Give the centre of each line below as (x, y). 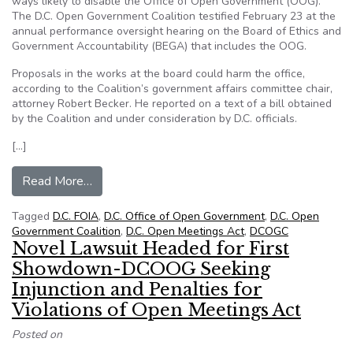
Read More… (57, 181)
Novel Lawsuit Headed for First (150, 249)
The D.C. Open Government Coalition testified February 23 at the (174, 16)
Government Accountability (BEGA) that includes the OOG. (159, 46)
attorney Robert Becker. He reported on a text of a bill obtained (172, 104)
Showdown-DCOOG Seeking (141, 269)
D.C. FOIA (76, 216)
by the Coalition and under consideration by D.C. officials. (154, 119)
